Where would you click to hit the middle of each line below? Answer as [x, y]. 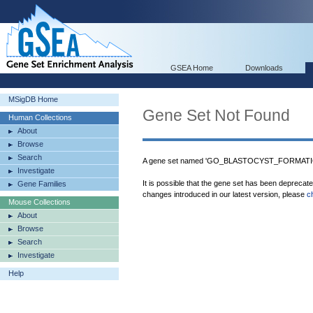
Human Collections [40, 117]
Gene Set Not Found [216, 115]
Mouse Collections [39, 202]
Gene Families [42, 184]
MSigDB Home [33, 99]
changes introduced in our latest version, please [225, 194]
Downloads [264, 68]
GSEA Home [192, 68]
